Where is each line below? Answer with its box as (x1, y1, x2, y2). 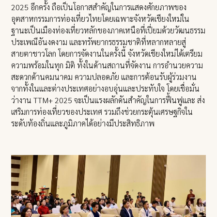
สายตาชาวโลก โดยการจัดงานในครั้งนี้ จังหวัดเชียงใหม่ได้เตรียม (11, 48, 203, 59)
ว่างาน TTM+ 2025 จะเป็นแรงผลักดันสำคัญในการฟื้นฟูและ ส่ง (11, 95, 205, 106)
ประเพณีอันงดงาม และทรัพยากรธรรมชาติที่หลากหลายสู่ (11, 37, 186, 47)
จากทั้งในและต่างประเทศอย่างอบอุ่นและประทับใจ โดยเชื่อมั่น (11, 83, 200, 94)
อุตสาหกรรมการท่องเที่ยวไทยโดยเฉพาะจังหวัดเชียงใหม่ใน (11, 14, 190, 24)
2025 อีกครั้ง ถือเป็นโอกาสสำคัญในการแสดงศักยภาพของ (11, 2, 187, 13)
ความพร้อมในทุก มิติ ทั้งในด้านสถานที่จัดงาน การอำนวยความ (11, 60, 203, 71)
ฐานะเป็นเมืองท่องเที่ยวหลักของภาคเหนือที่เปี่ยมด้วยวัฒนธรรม (11, 25, 206, 36)
